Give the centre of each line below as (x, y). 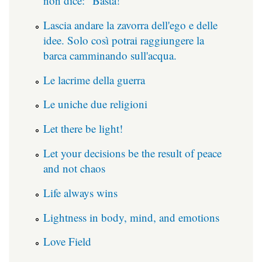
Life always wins (80, 192)
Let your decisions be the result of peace (132, 153)
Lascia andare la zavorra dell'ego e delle (130, 25)
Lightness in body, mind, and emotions (131, 217)
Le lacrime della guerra (94, 80)
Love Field (67, 242)
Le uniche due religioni (95, 104)
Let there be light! (83, 129)
